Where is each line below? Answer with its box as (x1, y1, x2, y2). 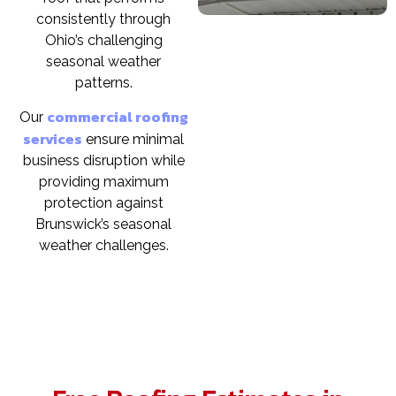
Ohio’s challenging (44, 31, 163, 49)
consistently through (36, 10, 171, 27)
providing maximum (38, 173, 169, 191)
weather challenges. (38, 237, 169, 255)
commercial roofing (46, 106, 188, 128)
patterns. (74, 73, 133, 91)
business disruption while (22, 152, 185, 170)
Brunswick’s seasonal (35, 216, 171, 233)
